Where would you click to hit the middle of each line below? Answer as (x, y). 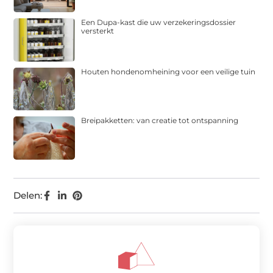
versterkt (98, 31)
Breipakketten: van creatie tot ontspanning (160, 121)
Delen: (28, 195)
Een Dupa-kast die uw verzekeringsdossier (159, 23)
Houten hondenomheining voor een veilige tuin (168, 71)
